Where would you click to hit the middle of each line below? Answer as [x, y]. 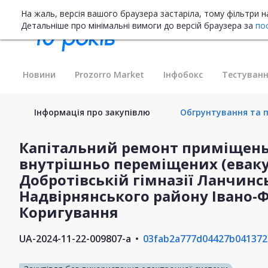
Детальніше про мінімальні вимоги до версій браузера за [138, 25]
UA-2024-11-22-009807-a [75, 238]
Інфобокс [183, 74]
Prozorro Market [109, 74]
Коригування [69, 212]
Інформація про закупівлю [92, 112]
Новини [39, 74]
